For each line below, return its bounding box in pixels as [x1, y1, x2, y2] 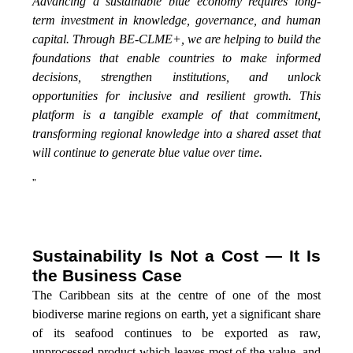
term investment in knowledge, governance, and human [32, 13, 321, 27]
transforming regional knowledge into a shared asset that [32, 126, 321, 140]
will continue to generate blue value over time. [32, 145, 263, 159]
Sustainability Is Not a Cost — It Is [32, 246, 321, 266]
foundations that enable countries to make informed [32, 50, 321, 65]
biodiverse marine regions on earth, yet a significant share [32, 307, 321, 321]
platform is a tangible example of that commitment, [32, 107, 321, 121]
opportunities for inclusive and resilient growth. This [32, 88, 321, 102]
